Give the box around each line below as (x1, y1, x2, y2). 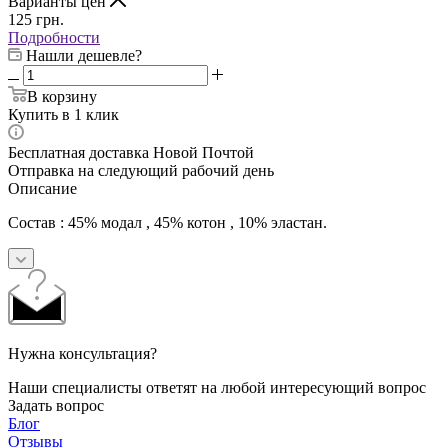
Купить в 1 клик (8, 105, 119, 123)
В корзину (27, 87, 97, 105)
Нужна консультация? (8, 344, 157, 362)
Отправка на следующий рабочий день (8, 161, 274, 179)
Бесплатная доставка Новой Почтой (8, 143, 254, 161)
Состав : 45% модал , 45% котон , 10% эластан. (8, 213, 327, 231)
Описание (8, 179, 77, 197)
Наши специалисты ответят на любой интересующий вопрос (8, 378, 426, 396)
